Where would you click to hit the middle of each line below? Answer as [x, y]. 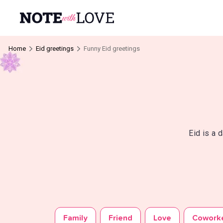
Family [75, 218]
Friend [120, 218]
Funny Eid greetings [112, 49]
